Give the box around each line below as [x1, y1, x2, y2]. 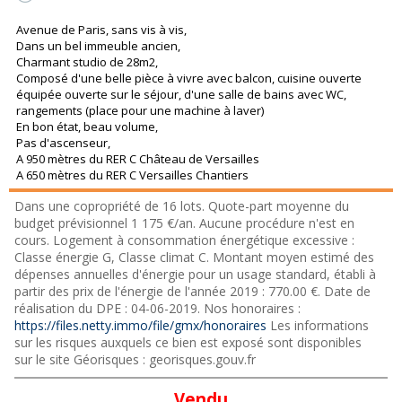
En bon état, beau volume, [16, 118, 158, 135]
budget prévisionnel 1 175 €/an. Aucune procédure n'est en [14, 214, 354, 232]
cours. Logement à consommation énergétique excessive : [14, 232, 354, 249]
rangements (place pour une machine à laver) [16, 102, 264, 119]
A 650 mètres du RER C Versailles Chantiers [16, 167, 249, 184]
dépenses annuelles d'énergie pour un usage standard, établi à [14, 266, 376, 284]
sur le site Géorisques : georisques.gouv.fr [14, 351, 256, 369]
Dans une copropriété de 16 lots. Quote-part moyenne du [14, 197, 349, 215]
